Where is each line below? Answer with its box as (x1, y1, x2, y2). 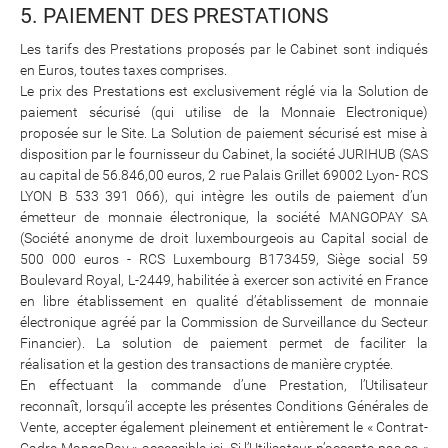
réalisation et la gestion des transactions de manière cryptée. (20, 355, 393, 372)
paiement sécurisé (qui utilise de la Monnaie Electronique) (20, 103, 428, 120)
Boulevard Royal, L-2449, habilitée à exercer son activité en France (20, 271, 428, 288)
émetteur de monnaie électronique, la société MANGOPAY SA (20, 208, 428, 225)
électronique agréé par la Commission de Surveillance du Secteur (20, 313, 428, 330)
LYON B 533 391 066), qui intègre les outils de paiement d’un (20, 187, 428, 204)
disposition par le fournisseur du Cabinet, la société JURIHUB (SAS (20, 145, 428, 162)
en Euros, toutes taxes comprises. (20, 61, 227, 78)
